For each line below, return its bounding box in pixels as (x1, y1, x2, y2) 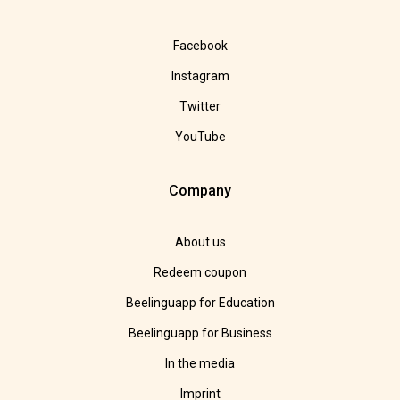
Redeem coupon (154, 265, 246, 280)
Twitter (179, 99, 221, 114)
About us (174, 235, 226, 250)
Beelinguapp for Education (125, 296, 275, 311)
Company (169, 182, 231, 200)
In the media (165, 356, 235, 371)
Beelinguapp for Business (128, 326, 272, 341)
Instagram (171, 69, 229, 84)
